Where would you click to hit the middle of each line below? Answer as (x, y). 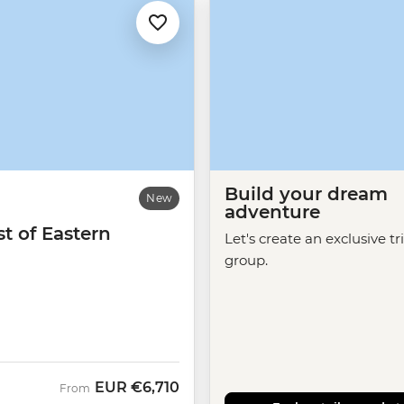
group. (246, 261)
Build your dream (306, 194)
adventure (272, 212)
